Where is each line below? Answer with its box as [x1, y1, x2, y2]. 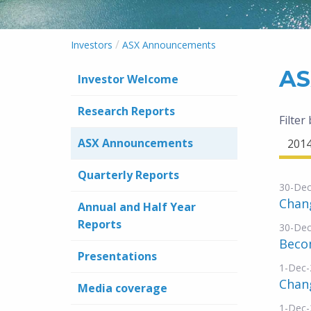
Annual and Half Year [78, 199, 196, 215]
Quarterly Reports [78, 167, 179, 183]
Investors [71, 38, 112, 51]
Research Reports [78, 103, 175, 119]
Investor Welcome [78, 72, 178, 87]
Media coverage [78, 280, 167, 296]
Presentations [78, 249, 157, 264]
